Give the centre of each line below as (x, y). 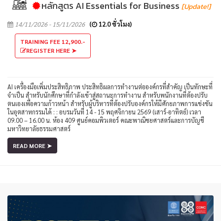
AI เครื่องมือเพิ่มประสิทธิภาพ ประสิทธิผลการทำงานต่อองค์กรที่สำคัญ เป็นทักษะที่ (110, 86)
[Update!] (196, 6)
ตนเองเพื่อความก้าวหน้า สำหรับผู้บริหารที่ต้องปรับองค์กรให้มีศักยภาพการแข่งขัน (110, 103)
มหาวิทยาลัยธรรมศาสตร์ (39, 128)
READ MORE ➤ (32, 145)
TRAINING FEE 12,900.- (53, 41)
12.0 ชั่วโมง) (114, 24)
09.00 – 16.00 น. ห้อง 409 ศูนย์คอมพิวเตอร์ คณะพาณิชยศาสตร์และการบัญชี (106, 120)
